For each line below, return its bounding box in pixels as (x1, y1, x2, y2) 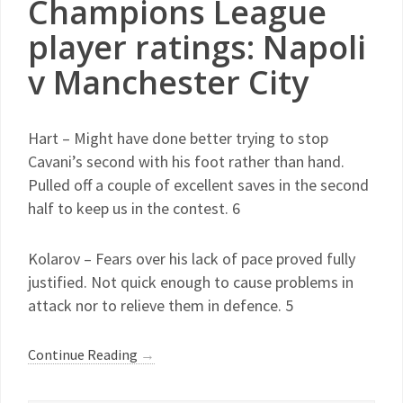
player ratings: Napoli (28, 25, 366, 69)
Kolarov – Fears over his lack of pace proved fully (28, 248, 355, 269)
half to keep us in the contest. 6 (28, 198, 240, 219)
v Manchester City (28, 60, 309, 104)
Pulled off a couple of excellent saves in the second (28, 175, 369, 195)
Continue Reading (28, 345, 140, 363)
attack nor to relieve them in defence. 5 (28, 295, 293, 316)
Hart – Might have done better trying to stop (28, 128, 328, 148)
